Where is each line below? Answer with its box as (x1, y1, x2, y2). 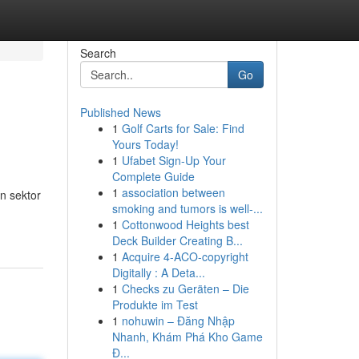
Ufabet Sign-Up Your (121, 152, 226, 168)
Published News (79, 104, 161, 120)
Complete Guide (111, 168, 195, 184)
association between (121, 184, 225, 200)
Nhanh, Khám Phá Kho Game (111, 329, 263, 345)
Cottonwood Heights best (121, 216, 249, 232)
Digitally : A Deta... (111, 264, 205, 280)
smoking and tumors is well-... (111, 200, 263, 216)
